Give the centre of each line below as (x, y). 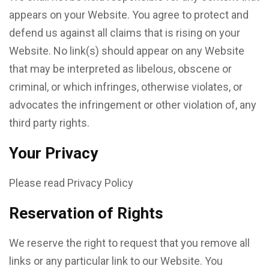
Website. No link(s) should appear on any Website (127, 51)
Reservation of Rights (86, 213)
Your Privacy (53, 153)
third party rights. (49, 123)
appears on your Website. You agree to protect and (129, 15)
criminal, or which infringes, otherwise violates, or (126, 87)
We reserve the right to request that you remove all (129, 243)
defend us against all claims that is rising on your (125, 33)
